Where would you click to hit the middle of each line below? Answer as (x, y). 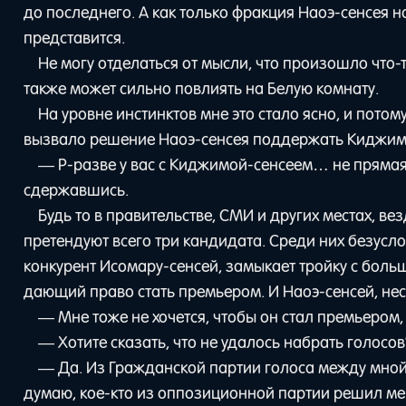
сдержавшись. (77, 190)
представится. (75, 38)
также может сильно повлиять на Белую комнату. (202, 88)
